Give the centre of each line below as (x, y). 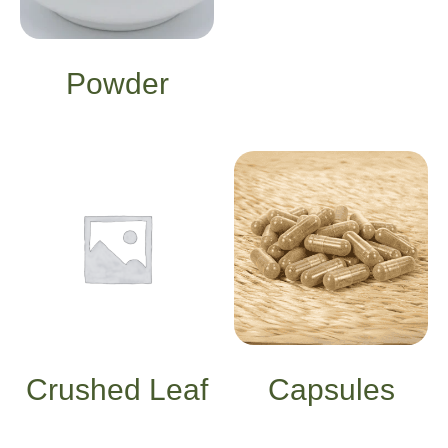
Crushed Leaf (117, 389)
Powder (117, 83)
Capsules (331, 389)
